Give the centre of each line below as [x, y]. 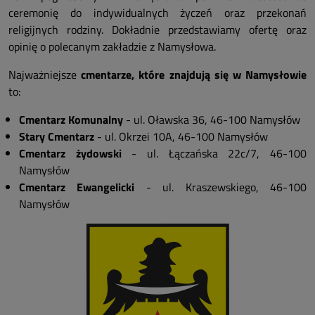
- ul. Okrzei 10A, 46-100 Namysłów [182, 137]
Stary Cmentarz [58, 137]
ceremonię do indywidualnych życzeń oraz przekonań [157, 13]
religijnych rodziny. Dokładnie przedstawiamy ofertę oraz [157, 30]
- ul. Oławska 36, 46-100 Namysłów [212, 120]
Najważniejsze [45, 75]
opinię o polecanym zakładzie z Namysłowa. [112, 47]
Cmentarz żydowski [76, 154]
